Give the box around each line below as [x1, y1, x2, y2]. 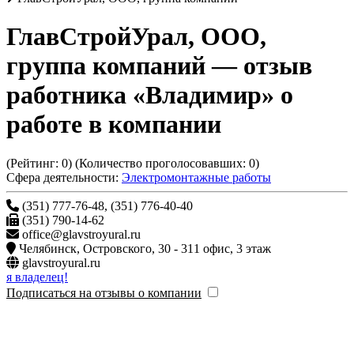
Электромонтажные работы [122, 170, 271, 184]
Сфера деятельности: [6, 170, 119, 184]
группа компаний [6, 51, 205, 81]
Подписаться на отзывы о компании [6, 285, 201, 299]
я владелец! [6, 269, 68, 284]
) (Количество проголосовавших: [68, 156, 249, 170]
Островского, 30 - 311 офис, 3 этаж [236, 241, 271, 255]
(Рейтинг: [6, 156, 62, 170]
